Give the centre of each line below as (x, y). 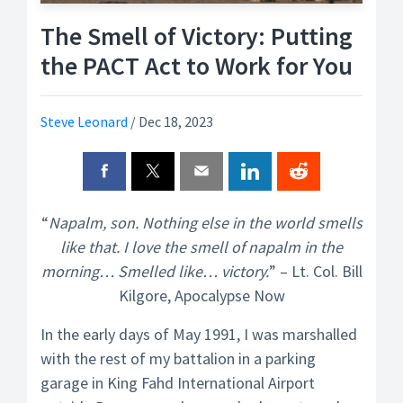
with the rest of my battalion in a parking (178, 358)
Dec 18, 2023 (176, 121)
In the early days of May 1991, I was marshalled (199, 334)
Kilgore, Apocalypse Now (201, 296)
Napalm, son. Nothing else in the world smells (205, 223)
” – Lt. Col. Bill (315, 271)
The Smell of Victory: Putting (197, 36)
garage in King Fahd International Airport (178, 383)
